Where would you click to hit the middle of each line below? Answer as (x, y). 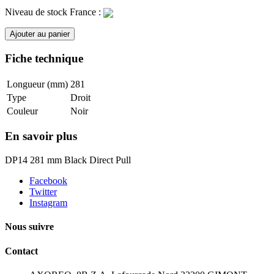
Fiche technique (44, 58)
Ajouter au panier (40, 34)
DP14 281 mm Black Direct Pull (68, 160)
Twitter (43, 192)
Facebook (48, 181)
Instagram (48, 203)
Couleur (22, 111)
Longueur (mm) (37, 84)
